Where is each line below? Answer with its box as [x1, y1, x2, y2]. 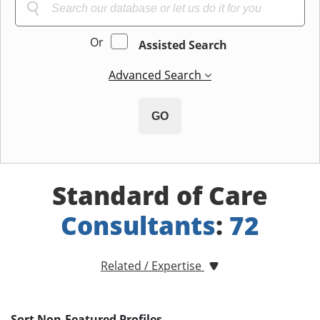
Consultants [61, 208, 216, 242]
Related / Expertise [101, 258, 204, 274]
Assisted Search [138, 37, 227, 54]
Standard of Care [52, 178, 268, 212]
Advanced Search [109, 67, 204, 84]
